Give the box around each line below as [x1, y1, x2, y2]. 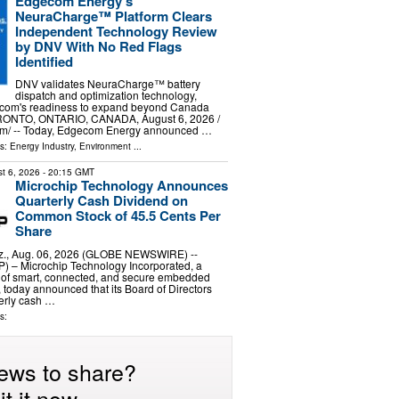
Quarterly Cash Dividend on [14, 191, 188, 211]
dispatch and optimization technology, [14, 87, 197, 103]
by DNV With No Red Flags [14, 36, 182, 56]
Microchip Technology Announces [14, 175, 228, 196]
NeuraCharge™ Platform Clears [14, 5, 212, 26]
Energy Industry [9, 140, 74, 153]
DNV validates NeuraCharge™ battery [14, 76, 200, 92]
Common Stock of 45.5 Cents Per [14, 206, 221, 226]
